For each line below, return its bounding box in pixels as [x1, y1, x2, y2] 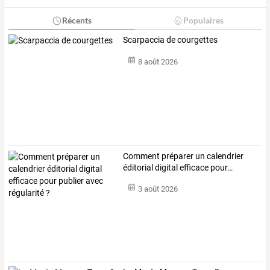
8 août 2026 [137, 57, 178, 66]
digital [153, 162, 178, 172]
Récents [61, 15, 92, 26]
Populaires [183, 15, 224, 26]
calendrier [205, 151, 244, 161]
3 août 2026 [137, 184, 178, 194]
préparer [160, 151, 194, 161]
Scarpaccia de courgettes [123, 35, 218, 45]
